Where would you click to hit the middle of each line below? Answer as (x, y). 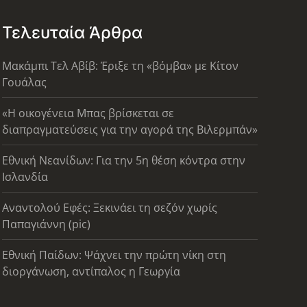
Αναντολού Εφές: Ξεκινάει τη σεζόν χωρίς (109, 207)
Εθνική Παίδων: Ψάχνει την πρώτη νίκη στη (114, 255)
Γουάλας (24, 82)
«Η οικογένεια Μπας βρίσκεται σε (88, 113)
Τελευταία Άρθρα (72, 32)
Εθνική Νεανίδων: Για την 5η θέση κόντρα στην (123, 160)
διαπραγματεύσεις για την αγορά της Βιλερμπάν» (130, 129)
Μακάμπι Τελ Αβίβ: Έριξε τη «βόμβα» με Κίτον (120, 65)
